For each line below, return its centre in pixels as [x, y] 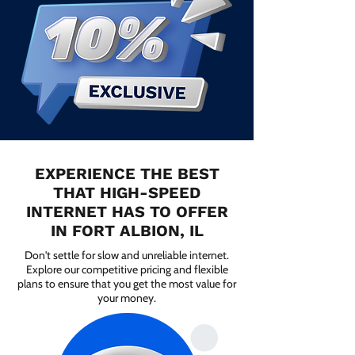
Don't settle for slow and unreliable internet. [127, 255]
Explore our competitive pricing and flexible [127, 269]
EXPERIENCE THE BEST [127, 174]
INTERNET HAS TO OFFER [127, 212]
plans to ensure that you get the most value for [127, 284]
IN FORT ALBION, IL [127, 231]
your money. [127, 298]
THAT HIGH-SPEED [127, 193]
